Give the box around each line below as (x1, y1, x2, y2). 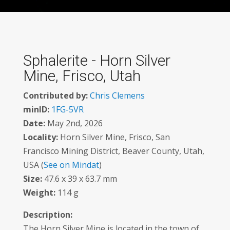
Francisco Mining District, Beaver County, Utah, (23, 145, 204, 157)
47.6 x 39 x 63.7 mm (42, 173, 117, 184)
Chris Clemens (89, 90, 145, 101)
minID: (23, 104, 49, 115)
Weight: (23, 187, 55, 198)
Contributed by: (23, 90, 88, 101)
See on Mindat (43, 159, 99, 170)
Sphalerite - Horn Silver (23, 51, 170, 69)
